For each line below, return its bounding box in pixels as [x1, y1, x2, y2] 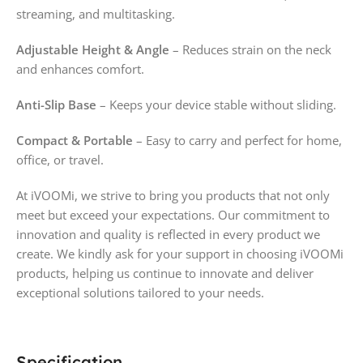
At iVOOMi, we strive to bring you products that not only [16, 186, 330, 203]
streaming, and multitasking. [16, 5, 175, 22]
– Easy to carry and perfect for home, [133, 131, 342, 148]
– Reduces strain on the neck [169, 41, 331, 58]
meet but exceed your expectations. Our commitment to [16, 206, 330, 223]
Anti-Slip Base [16, 96, 96, 113]
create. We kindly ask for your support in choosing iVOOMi [16, 245, 344, 262]
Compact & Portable [16, 131, 133, 148]
